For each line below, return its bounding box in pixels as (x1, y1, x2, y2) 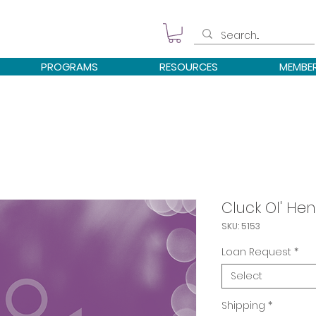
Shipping (221, 298, 265, 312)
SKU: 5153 (221, 219, 260, 232)
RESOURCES (159, 59, 218, 74)
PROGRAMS (41, 59, 98, 74)
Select (231, 268, 262, 283)
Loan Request (221, 244, 291, 259)
